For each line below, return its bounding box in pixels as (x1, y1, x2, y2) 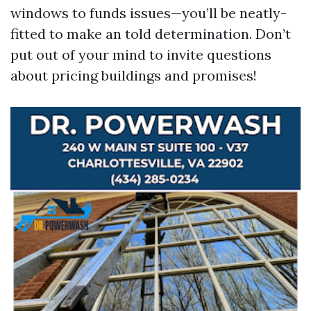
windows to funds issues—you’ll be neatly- (10, 4, 287, 22)
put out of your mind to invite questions (10, 46, 271, 63)
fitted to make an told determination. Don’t (10, 25, 291, 42)
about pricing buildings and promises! (10, 67, 257, 84)
